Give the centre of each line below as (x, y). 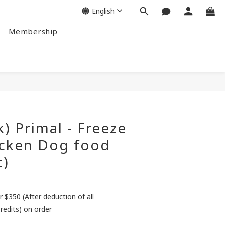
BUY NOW (151, 89)
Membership (33, 31)
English (103, 11)
